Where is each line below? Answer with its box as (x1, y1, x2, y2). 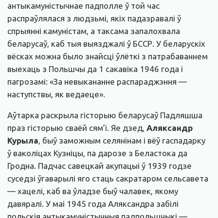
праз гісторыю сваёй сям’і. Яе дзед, (7, 123, 146, 133)
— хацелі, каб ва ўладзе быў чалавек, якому (7, 186, 178, 196)
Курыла (7, 136, 38, 145)
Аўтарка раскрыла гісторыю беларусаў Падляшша (7, 110, 202, 120)
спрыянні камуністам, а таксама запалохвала (7, 26, 180, 36)
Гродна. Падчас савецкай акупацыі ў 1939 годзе (7, 161, 192, 171)
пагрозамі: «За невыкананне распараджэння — (7, 77, 187, 87)
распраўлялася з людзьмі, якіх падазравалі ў (7, 14, 181, 23)
